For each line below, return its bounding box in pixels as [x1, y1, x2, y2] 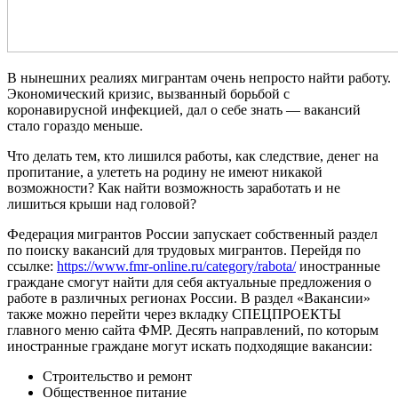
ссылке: [7, 258, 57, 274]
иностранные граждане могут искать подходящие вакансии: [7, 338, 372, 354]
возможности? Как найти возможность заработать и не [7, 179, 340, 195]
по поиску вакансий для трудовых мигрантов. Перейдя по [7, 242, 361, 258]
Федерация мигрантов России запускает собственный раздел [7, 226, 378, 242]
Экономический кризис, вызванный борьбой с [7, 85, 290, 101]
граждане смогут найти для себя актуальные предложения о [7, 274, 371, 290]
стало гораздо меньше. [7, 117, 143, 133]
